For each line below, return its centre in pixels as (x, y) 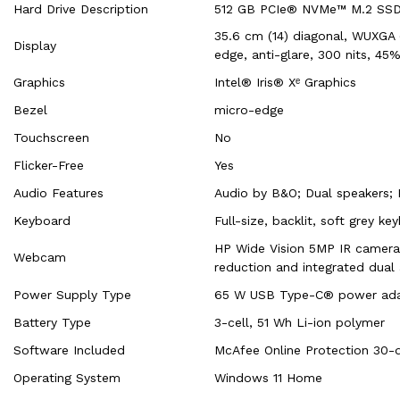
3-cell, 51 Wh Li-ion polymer (300, 323)
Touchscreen (51, 138)
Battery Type (52, 323)
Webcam (40, 258)
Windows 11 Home (268, 378)
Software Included (69, 350)
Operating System (67, 378)
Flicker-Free (49, 166)
